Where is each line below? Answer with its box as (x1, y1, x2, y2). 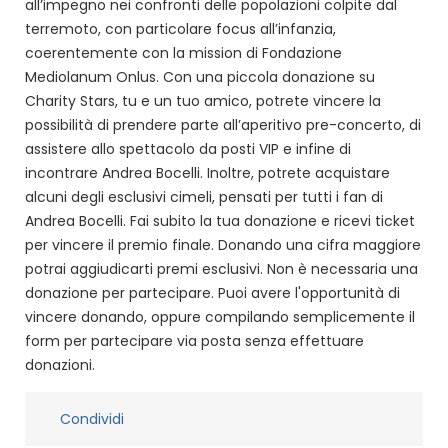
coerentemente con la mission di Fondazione (25, 42, 342, 63)
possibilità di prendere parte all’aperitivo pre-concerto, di (25, 114, 421, 135)
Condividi (60, 408, 124, 429)
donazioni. (25, 354, 95, 375)
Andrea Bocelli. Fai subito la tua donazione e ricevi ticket (25, 210, 415, 231)
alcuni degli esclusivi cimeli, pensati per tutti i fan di (25, 186, 383, 207)
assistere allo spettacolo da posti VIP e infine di (25, 138, 351, 159)
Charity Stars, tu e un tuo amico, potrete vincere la (25, 90, 381, 111)
